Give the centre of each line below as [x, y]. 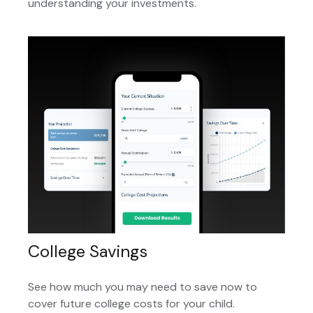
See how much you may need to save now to [143, 287]
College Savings [88, 252]
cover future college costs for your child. [131, 304]
